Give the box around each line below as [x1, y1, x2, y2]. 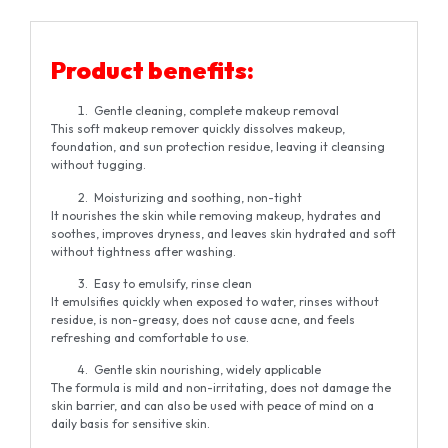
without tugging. [51, 157, 146, 173]
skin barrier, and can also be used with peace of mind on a [51, 398, 374, 414]
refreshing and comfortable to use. [51, 329, 249, 345]
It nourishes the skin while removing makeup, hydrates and [51, 207, 381, 223]
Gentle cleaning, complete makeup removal [91, 103, 339, 119]
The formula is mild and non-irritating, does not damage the [51, 380, 391, 396]
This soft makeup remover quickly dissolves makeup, [51, 121, 345, 137]
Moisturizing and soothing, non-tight [91, 189, 302, 205]
